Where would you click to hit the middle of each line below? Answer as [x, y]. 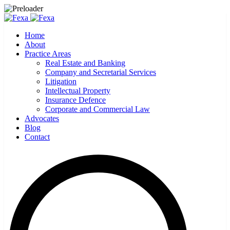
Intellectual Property [78, 91]
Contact [37, 137]
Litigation [61, 81]
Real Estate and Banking [85, 63]
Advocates [42, 118]
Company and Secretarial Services [101, 72]
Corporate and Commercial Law [98, 109]
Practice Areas [48, 54]
